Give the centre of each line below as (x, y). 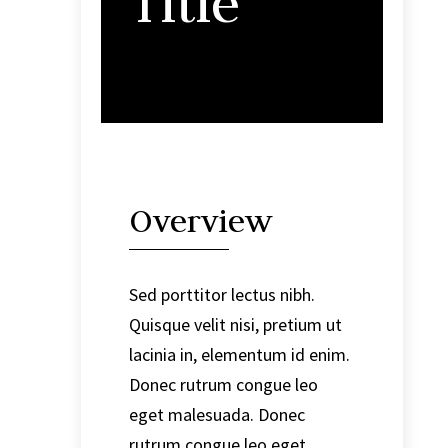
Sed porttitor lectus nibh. (221, 295)
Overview (200, 221)
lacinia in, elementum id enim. (239, 355)
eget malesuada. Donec (216, 415)
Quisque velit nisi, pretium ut (235, 325)
